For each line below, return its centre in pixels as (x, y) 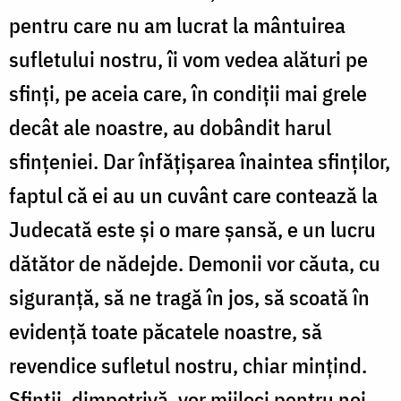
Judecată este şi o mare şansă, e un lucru (192, 229)
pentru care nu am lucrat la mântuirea (177, 25)
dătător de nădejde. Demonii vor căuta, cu (195, 263)
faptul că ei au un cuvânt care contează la (193, 195)
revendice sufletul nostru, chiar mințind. (188, 365)
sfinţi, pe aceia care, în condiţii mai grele (188, 93)
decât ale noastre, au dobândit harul (170, 127)
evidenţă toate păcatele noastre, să (166, 331)
